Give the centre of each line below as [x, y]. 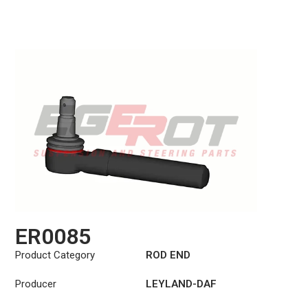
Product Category [55, 255]
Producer [36, 284]
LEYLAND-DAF [181, 284]
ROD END [168, 255]
